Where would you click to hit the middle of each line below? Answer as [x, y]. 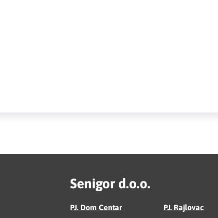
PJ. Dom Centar [96, 207]
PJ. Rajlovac [183, 207]
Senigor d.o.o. [110, 183]
